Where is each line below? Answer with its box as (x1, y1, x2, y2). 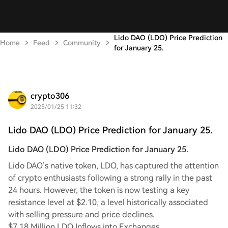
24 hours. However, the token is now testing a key (8, 185, 189, 195)
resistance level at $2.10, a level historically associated (8, 197, 208, 207)
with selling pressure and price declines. (8, 210, 155, 219)
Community (63, 39, 101, 47)
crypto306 (31, 91, 69, 101)
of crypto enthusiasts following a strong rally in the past (8, 173, 212, 183)
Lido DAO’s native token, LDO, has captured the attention (8, 161, 219, 170)
